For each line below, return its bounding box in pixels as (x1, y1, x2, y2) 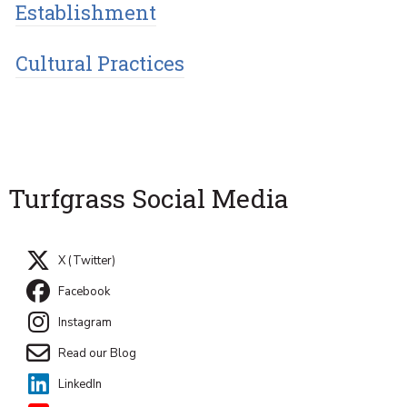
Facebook (57, 283, 110, 301)
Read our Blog (57, 344, 136, 362)
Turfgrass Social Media (7, 180, 289, 215)
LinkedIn (57, 375, 102, 392)
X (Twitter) (57, 253, 115, 270)
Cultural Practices (15, 50, 185, 77)
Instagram (57, 313, 112, 331)
